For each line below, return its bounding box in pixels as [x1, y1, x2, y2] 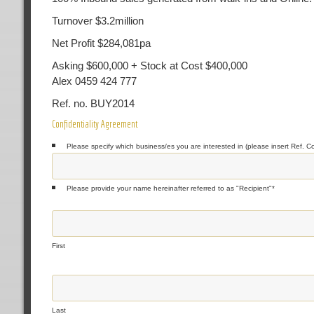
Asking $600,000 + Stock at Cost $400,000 [51, 59, 247, 71]
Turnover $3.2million [51, 14, 144, 27]
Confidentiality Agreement [51, 118, 137, 130]
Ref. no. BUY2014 [51, 97, 135, 109]
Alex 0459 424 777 [51, 74, 137, 87]
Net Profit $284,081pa [51, 36, 151, 49]
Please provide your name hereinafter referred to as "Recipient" [66, 184, 272, 192]
